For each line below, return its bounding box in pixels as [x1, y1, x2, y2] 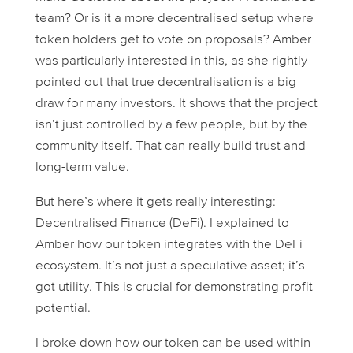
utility [58, 281, 89, 295]
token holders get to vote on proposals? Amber [35, 33, 311, 47]
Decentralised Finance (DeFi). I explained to [35, 217, 289, 231]
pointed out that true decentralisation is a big [35, 76, 296, 90]
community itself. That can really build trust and [35, 139, 306, 154]
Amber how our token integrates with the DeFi [35, 238, 303, 252]
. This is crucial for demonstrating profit [88, 281, 313, 295]
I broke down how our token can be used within [35, 336, 310, 351]
